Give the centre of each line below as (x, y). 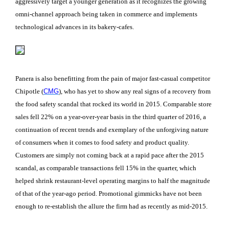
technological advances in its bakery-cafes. (75, 27)
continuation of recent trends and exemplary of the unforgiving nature (112, 129)
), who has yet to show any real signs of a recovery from (135, 91)
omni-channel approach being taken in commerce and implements (106, 14)
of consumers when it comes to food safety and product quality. (102, 142)
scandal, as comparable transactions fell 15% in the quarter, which (106, 168)
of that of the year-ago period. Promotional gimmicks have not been (109, 193)
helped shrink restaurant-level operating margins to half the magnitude (113, 180)
